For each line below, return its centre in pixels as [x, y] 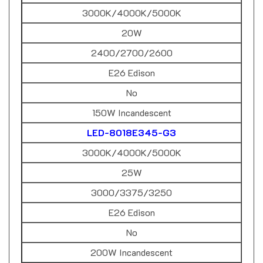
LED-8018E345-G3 [131, 122]
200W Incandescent [131, 241]
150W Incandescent [131, 102]
